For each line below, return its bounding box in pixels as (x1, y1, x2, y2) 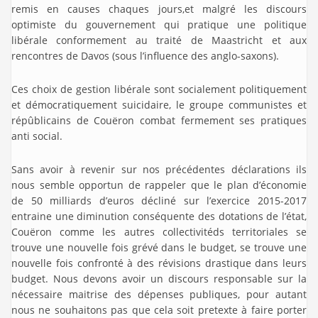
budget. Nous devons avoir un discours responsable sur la (11, 272, 307, 285)
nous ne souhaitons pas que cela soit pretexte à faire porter (11, 303, 307, 317)
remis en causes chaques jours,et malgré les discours (11, 2, 307, 16)
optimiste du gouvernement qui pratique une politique (11, 18, 307, 31)
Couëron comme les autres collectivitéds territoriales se (11, 225, 307, 238)
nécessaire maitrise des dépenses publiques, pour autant (11, 287, 307, 301)
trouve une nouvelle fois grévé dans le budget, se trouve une (11, 241, 307, 254)
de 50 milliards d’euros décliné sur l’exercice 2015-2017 (11, 194, 307, 207)
